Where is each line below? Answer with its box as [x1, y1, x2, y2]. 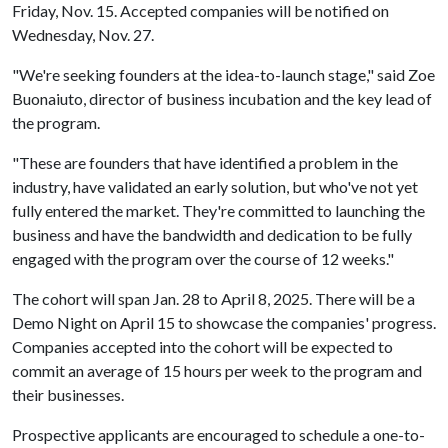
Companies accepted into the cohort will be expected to [12, 337, 393, 356]
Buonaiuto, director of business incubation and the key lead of [12, 89, 432, 108]
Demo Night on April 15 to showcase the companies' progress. [12, 313, 436, 332]
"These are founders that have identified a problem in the [12, 153, 398, 172]
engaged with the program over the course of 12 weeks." [12, 249, 397, 268]
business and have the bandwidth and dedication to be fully [12, 225, 412, 244]
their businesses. [12, 385, 130, 404]
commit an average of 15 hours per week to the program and [12, 361, 422, 380]
